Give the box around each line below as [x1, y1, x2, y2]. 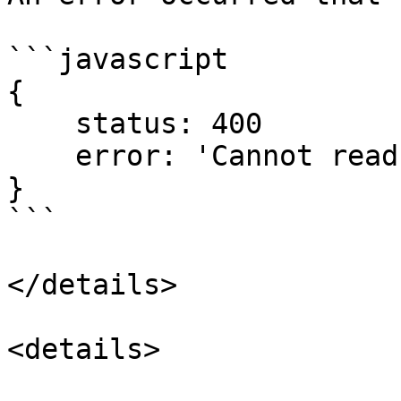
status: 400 [7, 107, 75, 140]
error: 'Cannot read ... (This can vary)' [7, 140, 75, 172]
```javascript [7, 43, 228, 75]
